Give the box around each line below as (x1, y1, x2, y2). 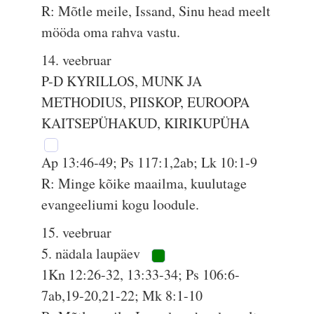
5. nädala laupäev (41, 244, 144, 263)
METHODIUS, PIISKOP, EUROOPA (41, 93, 250, 111)
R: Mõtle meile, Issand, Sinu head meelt (41, 1, 271, 20)
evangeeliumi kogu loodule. (41, 195, 200, 214)
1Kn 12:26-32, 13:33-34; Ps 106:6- (41, 265, 240, 284)
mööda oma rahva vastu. (41, 22, 181, 41)
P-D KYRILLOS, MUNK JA (41, 71, 203, 90)
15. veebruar (41, 223, 112, 242)
